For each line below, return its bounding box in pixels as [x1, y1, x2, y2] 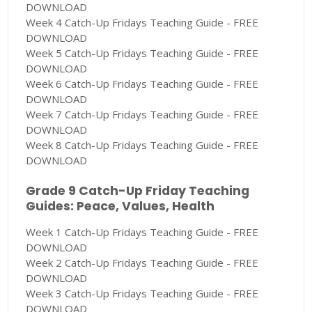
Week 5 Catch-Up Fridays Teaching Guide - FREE [26, 46, 259, 61]
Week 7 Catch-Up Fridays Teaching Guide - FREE [26, 107, 259, 122]
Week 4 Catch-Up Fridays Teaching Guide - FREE [26, 15, 259, 30]
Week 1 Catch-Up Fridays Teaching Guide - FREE [26, 225, 259, 240]
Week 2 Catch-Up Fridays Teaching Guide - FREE [26, 256, 259, 270]
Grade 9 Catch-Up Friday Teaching [26, 182, 250, 200]
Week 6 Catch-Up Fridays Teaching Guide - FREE [26, 77, 259, 91]
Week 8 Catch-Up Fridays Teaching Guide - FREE [26, 138, 259, 153]
